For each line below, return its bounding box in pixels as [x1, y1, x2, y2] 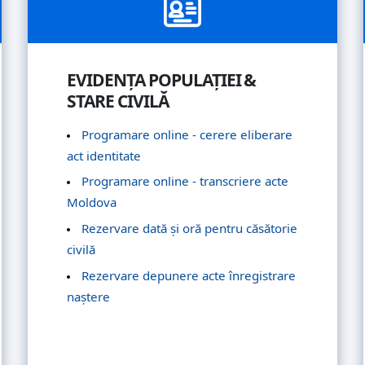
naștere [67, 288, 111, 305]
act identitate [67, 147, 142, 164]
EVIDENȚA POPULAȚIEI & [67, 68, 257, 91]
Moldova [67, 194, 117, 211]
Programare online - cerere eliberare [81, 125, 292, 143]
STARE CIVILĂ [67, 89, 169, 112]
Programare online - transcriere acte [81, 173, 288, 190]
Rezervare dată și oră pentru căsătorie [81, 219, 297, 236]
